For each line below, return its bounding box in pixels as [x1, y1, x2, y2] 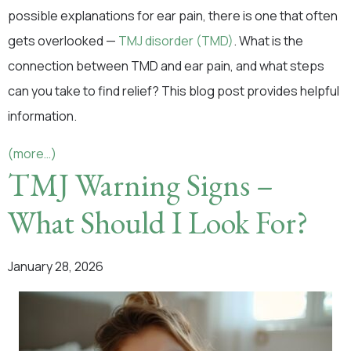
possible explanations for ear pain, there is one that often [8, 7, 338, 24]
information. [8, 107, 77, 125]
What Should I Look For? [8, 202, 309, 243]
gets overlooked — [8, 32, 118, 49]
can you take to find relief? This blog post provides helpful [8, 82, 339, 100]
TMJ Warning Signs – [8, 165, 273, 205]
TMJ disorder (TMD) [118, 32, 233, 49]
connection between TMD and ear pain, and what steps [8, 57, 324, 74]
